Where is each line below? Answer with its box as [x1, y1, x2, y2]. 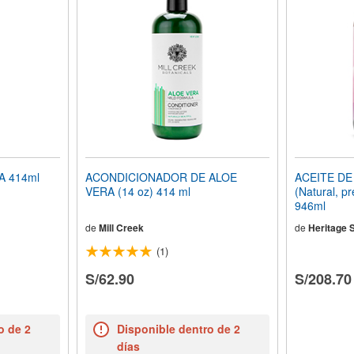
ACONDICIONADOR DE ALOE [85, 169, 237, 186]
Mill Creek [98, 220, 144, 235]
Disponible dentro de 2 [116, 321, 240, 337]
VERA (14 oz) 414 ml [85, 183, 190, 200]
